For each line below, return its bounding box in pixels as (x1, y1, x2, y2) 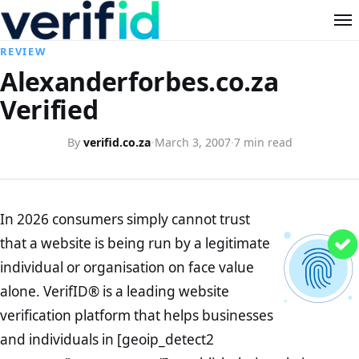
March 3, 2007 (154, 134, 231, 150)
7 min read (233, 134, 292, 150)
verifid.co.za (83, 134, 151, 150)
